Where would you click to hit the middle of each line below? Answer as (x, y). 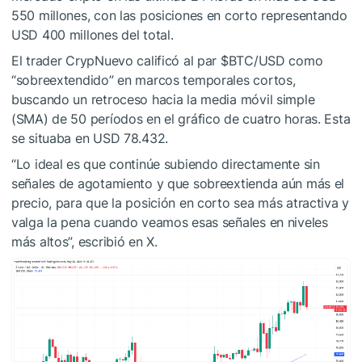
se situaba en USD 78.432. (90, 139)
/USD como (288, 61)
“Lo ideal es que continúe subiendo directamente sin (166, 164)
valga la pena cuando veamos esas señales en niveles (170, 223)
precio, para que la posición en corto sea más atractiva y (181, 203)
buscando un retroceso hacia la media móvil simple (163, 100)
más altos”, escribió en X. (84, 242)
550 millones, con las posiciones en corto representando (179, 16)
